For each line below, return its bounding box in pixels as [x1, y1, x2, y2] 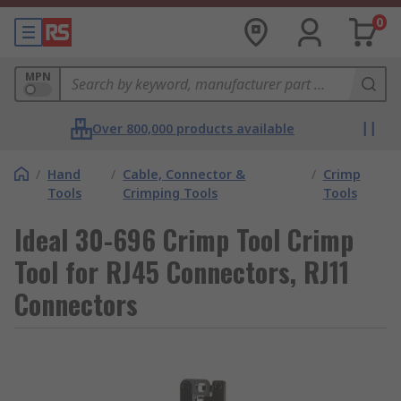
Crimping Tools [123, 184, 218, 201]
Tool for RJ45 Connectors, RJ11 [14, 252, 349, 292]
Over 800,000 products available [92, 120, 294, 137]
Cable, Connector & [123, 166, 246, 183]
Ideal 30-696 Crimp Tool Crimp [14, 219, 354, 260]
